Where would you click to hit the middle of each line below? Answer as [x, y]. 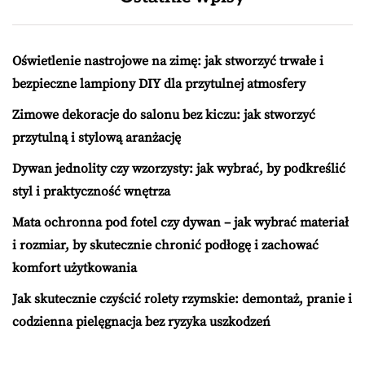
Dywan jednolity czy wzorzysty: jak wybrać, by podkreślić [179, 169]
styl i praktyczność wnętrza [91, 192]
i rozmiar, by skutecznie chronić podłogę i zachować [165, 246]
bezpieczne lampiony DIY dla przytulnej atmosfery [159, 84]
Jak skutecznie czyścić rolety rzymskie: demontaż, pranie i [182, 299]
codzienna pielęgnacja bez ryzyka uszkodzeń [141, 322]
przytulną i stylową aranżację [97, 138]
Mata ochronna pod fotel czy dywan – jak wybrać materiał [180, 223]
